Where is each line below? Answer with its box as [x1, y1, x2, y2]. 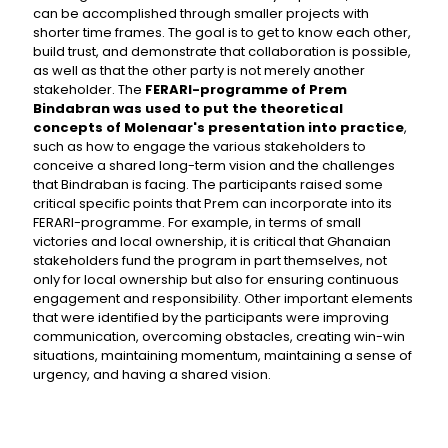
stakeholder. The [33, 79, 145, 99]
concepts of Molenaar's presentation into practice [33, 117, 404, 137]
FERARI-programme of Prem [145, 79, 347, 99]
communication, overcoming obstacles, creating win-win [33, 326, 405, 346]
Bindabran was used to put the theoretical [33, 98, 343, 118]
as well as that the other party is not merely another [33, 60, 365, 80]
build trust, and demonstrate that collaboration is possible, [33, 41, 411, 61]
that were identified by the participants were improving [33, 307, 389, 327]
